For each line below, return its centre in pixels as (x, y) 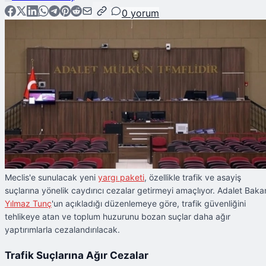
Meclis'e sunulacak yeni (51, 178)
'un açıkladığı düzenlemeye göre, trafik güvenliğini (149, 204)
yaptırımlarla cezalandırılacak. (62, 230)
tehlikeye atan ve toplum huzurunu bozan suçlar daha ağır (118, 217)
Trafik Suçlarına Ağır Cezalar (77, 256)
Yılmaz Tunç (28, 204)
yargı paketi (121, 178)
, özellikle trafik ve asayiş (193, 178)
